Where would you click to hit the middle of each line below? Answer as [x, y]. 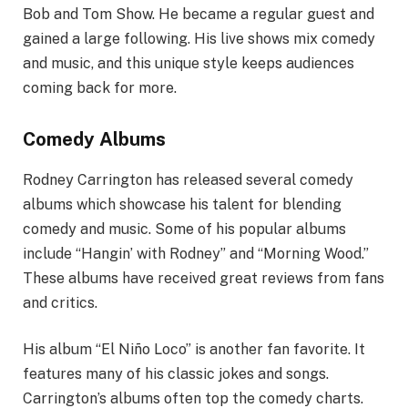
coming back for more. [100, 88]
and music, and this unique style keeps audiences [189, 64]
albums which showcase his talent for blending [182, 204]
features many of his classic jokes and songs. [176, 374]
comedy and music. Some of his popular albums [184, 229]
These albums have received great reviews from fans [204, 278]
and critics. [60, 302]
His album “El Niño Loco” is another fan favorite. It [194, 350]
